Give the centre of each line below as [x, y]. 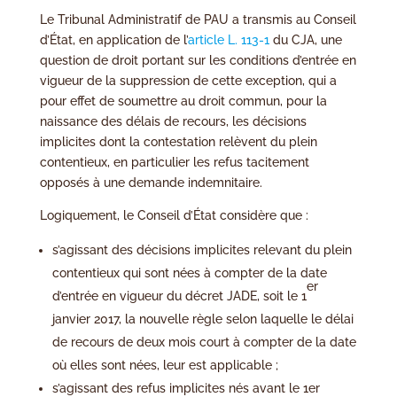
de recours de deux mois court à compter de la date [204, 342]
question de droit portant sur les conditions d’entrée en [198, 60]
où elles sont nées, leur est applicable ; [165, 365]
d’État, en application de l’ [113, 39]
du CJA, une [305, 39]
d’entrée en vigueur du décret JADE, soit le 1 [179, 296]
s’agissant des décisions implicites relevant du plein [202, 249]
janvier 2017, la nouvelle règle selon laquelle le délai [202, 319]
